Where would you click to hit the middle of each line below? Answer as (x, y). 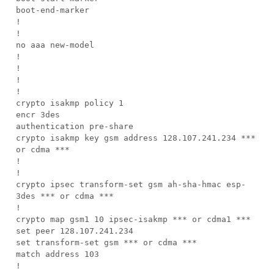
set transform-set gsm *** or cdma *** (106, 243)
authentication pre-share (75, 126)
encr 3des (38, 115)
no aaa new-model (55, 45)
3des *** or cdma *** (65, 196)
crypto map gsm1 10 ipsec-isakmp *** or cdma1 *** (133, 219)
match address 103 (57, 254)
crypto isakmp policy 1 (70, 103)
